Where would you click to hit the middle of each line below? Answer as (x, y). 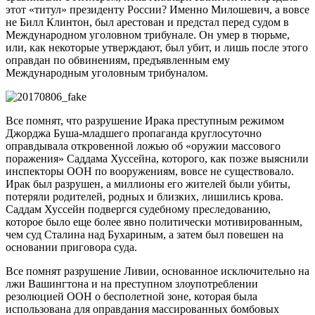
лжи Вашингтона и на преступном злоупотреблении (132, 283)
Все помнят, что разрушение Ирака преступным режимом (145, 120)
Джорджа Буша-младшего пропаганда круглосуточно (134, 133)
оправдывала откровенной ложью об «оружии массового (143, 146)
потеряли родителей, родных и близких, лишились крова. (144, 196)
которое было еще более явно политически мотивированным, (154, 221)
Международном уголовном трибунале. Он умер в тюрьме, (148, 34)
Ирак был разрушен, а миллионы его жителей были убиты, (148, 184)
